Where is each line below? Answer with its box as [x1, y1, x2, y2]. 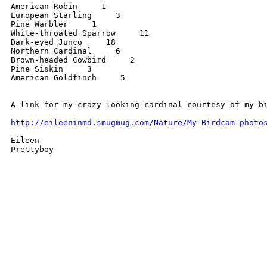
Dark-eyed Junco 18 [11, 38, 116, 46]
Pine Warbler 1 [11, 20, 97, 29]
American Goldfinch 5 [11, 73, 125, 82]
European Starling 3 [11, 11, 120, 20]
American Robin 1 [11, 2, 106, 11]
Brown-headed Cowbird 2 [11, 55, 135, 64]
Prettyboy [11, 145, 54, 154]
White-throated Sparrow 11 [11, 29, 149, 38]
